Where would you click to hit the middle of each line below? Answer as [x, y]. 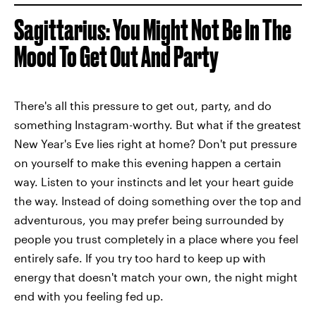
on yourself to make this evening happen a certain [148, 162]
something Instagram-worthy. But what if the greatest [158, 124]
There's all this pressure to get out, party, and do [143, 105]
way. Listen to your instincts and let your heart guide [154, 181]
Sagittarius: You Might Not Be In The [153, 30]
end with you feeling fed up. [89, 296]
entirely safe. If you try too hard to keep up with [140, 257]
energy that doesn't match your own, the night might [156, 276]
